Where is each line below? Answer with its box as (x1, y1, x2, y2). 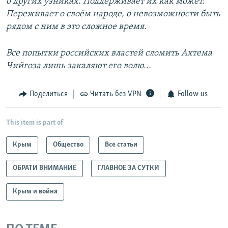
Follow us (177, 90, 208, 99)
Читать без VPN (90, 90, 141, 99)
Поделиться (29, 90, 68, 99)
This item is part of (6, 119, 63, 127)
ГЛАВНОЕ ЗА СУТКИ (98, 164, 159, 172)
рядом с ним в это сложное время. (6, 22, 147, 32)
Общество (53, 140, 83, 149)
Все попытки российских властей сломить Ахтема (6, 48, 212, 59)
